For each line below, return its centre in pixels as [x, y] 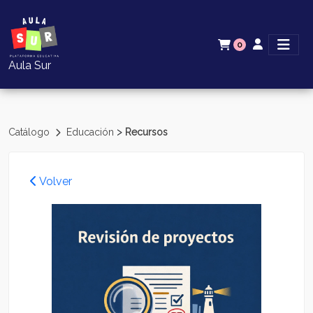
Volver [54, 181]
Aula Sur [30, 65]
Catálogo [30, 132]
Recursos [146, 132]
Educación [92, 132]
